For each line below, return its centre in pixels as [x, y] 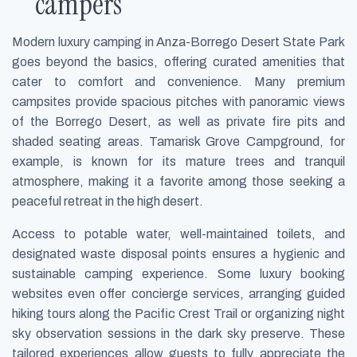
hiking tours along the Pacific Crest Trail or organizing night [178, 314]
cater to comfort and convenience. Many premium [178, 82]
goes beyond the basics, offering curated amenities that [178, 62]
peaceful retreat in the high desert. [108, 202]
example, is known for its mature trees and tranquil [178, 162]
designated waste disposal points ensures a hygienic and [178, 254]
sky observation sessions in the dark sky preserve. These [178, 334]
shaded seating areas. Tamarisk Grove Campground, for [178, 142]
